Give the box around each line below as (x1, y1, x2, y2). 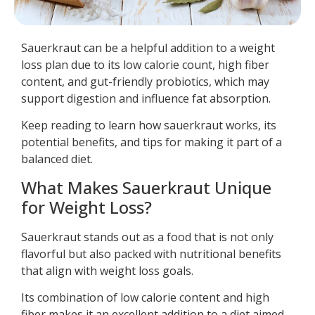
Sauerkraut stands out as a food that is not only (21, 229, 274, 245)
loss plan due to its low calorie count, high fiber (21, 57, 269, 73)
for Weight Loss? (21, 195, 152, 219)
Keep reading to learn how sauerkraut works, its (21, 117, 276, 134)
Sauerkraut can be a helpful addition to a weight (21, 40, 275, 56)
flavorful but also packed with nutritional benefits (21, 245, 281, 262)
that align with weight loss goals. (21, 262, 193, 278)
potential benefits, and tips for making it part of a (21, 134, 282, 150)
